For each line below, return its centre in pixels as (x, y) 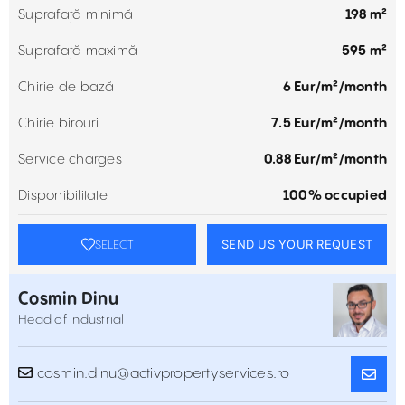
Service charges (70, 160)
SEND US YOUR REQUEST (297, 244)
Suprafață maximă (78, 51)
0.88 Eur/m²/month (325, 160)
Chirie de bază (66, 87)
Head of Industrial (71, 320)
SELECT (114, 245)
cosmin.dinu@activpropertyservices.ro (161, 374)
